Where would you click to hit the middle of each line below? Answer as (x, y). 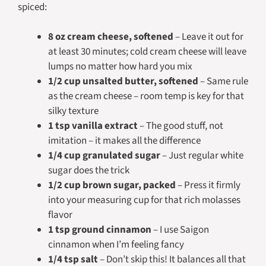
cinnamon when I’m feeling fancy (116, 245)
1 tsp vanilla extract (93, 126)
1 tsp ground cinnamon (100, 230)
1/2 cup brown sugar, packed (112, 185)
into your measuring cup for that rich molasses (144, 200)
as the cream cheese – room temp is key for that (146, 96)
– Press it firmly (208, 185)
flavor (60, 215)
